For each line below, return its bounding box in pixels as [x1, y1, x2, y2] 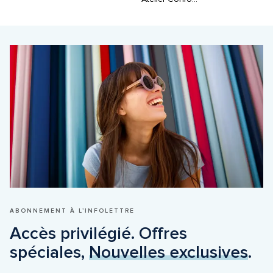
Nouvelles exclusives [89, 242, 248, 263]
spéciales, [10, 242, 89, 263]
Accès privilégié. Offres [10, 223, 187, 244]
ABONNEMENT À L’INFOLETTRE [10, 207, 135, 215]
